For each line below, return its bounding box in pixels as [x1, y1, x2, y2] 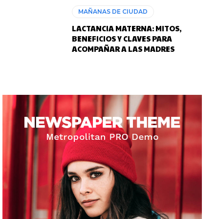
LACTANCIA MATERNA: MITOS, [72, 22, 182, 33]
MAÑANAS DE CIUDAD [78, 7, 148, 15]
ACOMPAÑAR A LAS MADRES [72, 43, 175, 54]
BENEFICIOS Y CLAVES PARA [72, 33, 173, 44]
